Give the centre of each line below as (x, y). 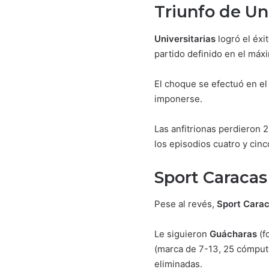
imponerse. (178, 98)
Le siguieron (182, 234)
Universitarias (185, 38)
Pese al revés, (186, 204)
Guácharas (233, 234)
